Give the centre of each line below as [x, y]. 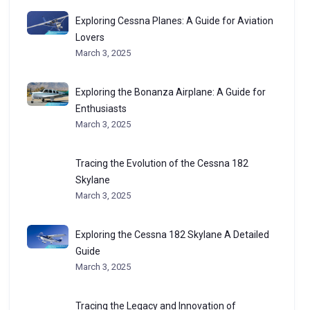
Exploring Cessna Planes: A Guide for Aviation [174, 21]
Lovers [90, 37]
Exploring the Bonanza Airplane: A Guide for [170, 92]
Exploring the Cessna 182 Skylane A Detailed [172, 235]
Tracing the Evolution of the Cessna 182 [162, 163]
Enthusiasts [101, 109]
